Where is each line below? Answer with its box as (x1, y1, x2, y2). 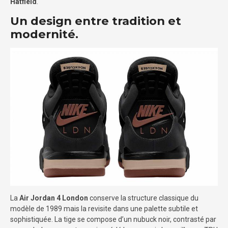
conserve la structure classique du (88, 194, 198, 203)
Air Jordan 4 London (19, 194, 88, 203)
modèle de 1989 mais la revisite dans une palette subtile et (10, 205, 198, 213)
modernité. (10, 26, 81, 41)
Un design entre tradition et (10, 13, 181, 28)
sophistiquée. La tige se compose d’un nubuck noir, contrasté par (10, 215, 216, 224)
